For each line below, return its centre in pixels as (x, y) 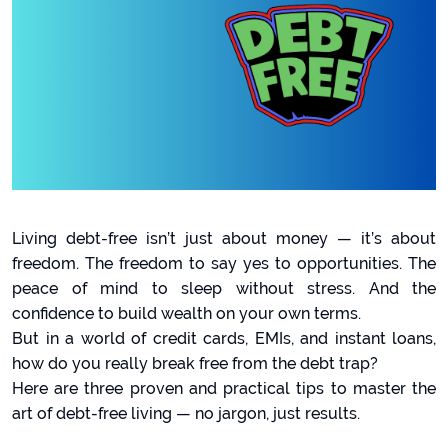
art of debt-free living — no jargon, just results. (186, 413)
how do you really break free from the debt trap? (195, 363)
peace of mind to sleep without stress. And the (224, 288)
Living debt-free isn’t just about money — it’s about (224, 238)
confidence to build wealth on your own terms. (186, 313)
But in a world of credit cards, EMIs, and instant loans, (224, 338)
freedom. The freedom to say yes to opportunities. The (224, 263)
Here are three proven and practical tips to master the (224, 388)
